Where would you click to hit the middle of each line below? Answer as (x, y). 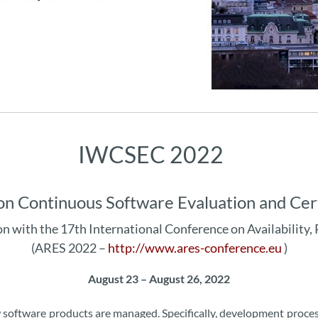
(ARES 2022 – (69, 248)
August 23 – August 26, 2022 (159, 279)
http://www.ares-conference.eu (196, 248)
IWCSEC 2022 (150, 154)
